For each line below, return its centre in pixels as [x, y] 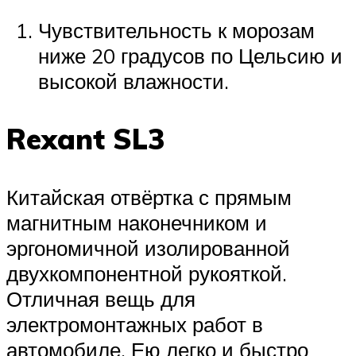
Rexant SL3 [86, 139]
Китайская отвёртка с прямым [149, 197]
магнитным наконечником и [137, 223]
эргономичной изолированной [148, 248]
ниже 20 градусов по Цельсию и [190, 55]
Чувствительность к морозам [176, 30]
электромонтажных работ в [135, 325]
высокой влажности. [133, 81]
